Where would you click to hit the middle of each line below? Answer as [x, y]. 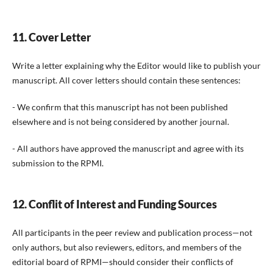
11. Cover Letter [51, 37]
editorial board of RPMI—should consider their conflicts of [122, 261]
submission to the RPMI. [58, 163]
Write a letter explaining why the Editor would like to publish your [136, 65]
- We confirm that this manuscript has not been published [120, 107]
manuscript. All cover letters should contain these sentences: [126, 80]
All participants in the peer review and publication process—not [132, 232]
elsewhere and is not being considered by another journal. [120, 121]
